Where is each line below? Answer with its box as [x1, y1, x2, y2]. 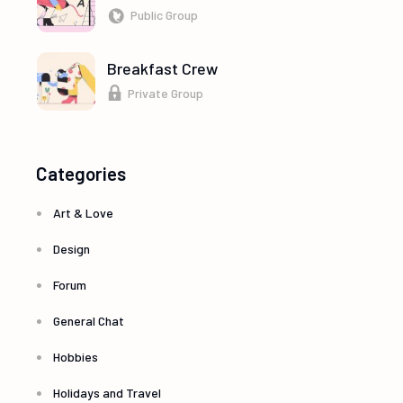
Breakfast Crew [107, 58, 219, 79]
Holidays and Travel [53, 384, 162, 400]
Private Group [128, 85, 204, 102]
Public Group [130, 7, 199, 23]
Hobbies [53, 348, 99, 364]
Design [53, 240, 91, 256]
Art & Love [53, 204, 114, 220]
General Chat [53, 312, 125, 328]
